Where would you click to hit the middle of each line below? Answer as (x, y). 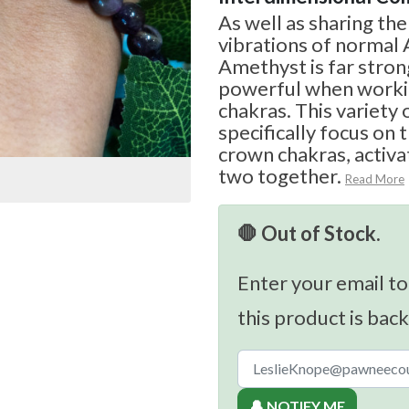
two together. (280, 176)
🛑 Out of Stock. (309, 234)
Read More (375, 179)
